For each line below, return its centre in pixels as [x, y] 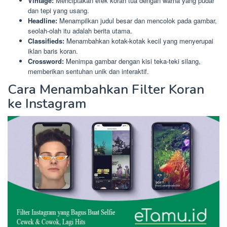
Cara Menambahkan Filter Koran [106, 89]
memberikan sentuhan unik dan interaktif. [88, 71]
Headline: [43, 21]
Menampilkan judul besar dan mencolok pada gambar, [137, 21]
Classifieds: [46, 41]
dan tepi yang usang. [59, 11]
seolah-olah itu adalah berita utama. [80, 31]
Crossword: [46, 61]
